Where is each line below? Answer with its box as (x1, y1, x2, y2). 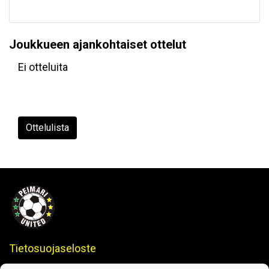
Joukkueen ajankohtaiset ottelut (9, 37, 186, 52)
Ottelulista (26, 122, 69, 134)
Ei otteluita (18, 61, 68, 74)
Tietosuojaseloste (9, 242, 96, 255)
